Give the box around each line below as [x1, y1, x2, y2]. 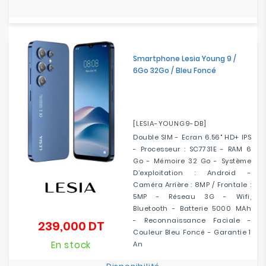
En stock [50, 239, 91, 251]
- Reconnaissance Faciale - [133, 216, 251, 225]
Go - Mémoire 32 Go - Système [133, 156, 251, 166]
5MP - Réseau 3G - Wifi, [133, 192, 251, 201]
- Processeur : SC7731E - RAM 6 [133, 144, 251, 154]
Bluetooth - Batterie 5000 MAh [133, 204, 251, 213]
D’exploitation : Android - [133, 168, 251, 178]
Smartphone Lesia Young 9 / [133, 53, 236, 64]
